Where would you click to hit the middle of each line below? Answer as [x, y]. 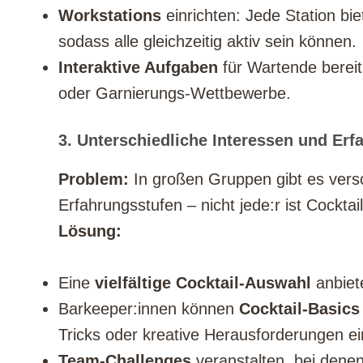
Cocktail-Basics [299, 309]
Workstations [110, 16]
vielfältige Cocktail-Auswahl [203, 283]
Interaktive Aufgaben [138, 68]
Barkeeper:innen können [149, 309]
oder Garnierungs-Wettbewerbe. [175, 94]
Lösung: [90, 231]
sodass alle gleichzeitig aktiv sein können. [207, 42]
